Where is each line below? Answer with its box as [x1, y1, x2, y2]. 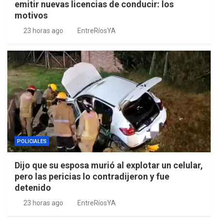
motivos [15, 10, 48, 21]
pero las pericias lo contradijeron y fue [15, 171, 169, 182]
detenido [15, 182, 51, 193]
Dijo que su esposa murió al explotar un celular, [15, 160, 203, 171]
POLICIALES [17, 138, 47, 145]
